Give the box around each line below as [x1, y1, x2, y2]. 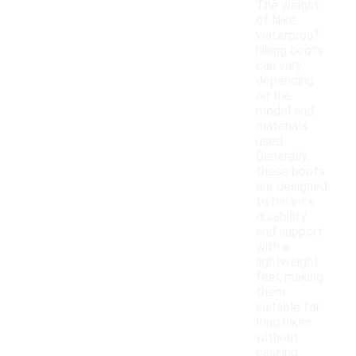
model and [256, 103, 314, 119]
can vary [256, 58, 302, 74]
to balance [256, 194, 315, 210]
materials [256, 118, 308, 134]
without [256, 330, 299, 346]
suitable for [256, 300, 320, 315]
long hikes [256, 315, 311, 331]
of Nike [256, 13, 296, 29]
